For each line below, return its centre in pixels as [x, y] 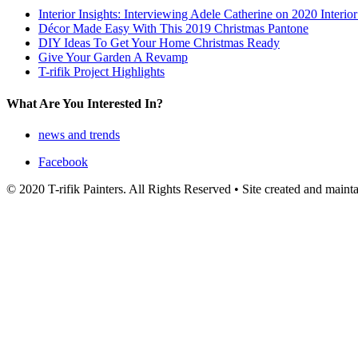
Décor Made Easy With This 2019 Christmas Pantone [173, 29]
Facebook [63, 161]
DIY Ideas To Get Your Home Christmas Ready [159, 43]
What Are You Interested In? [85, 103]
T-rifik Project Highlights [101, 72]
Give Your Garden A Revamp [113, 58]
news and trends [79, 134]
